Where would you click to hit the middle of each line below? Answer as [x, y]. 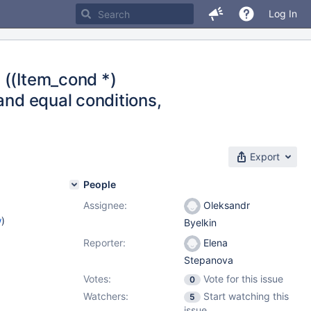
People [100, 184]
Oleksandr [225, 205]
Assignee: [105, 205]
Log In [283, 14]
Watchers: [106, 296]
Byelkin [200, 223]
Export [265, 157]
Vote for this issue [243, 279]
